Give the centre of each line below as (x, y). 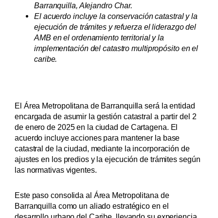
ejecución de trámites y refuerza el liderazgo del (115, 27)
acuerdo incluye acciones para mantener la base (97, 138)
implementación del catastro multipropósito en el (116, 48)
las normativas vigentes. (56, 170)
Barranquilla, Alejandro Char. (83, 6)
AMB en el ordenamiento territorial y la (99, 38)
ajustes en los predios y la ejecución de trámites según (108, 159)
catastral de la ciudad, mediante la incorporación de (102, 149)
